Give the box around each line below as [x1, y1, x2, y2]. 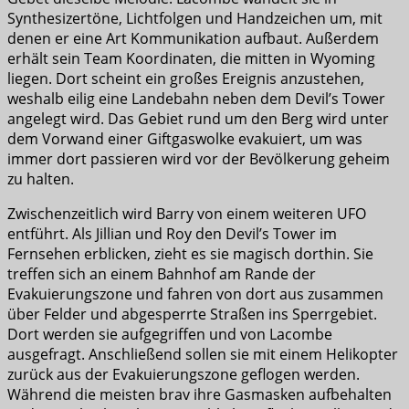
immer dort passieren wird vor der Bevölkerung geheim [7, 148, 390, 169]
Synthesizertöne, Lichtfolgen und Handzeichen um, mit [7, 7, 383, 28]
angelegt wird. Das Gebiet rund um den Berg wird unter [7, 108, 389, 129]
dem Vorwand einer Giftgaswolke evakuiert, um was [7, 128, 362, 149]
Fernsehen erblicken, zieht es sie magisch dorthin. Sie [7, 243, 373, 264]
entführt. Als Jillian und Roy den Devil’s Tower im [7, 223, 337, 244]
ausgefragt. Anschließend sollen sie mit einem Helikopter [7, 343, 398, 364]
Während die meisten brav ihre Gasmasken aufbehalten [7, 383, 392, 404]
